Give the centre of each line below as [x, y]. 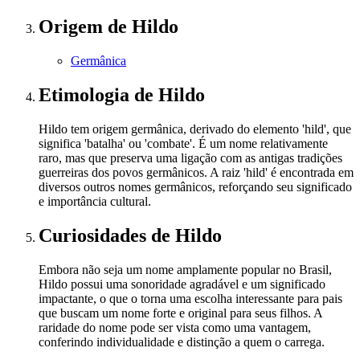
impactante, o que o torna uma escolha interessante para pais [190, 298]
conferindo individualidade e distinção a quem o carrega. [182, 342]
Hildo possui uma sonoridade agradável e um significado [182, 284]
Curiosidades [95, 235]
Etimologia [86, 94]
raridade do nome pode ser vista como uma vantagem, [175, 327]
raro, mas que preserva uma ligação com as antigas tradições [190, 157]
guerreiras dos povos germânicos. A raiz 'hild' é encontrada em [196, 172]
